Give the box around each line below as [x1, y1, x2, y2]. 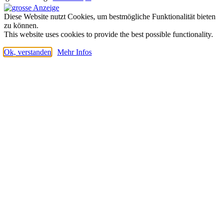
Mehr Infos [57, 47, 92, 56]
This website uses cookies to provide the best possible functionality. [4, 30, 213, 38]
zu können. [4, 21, 38, 30]
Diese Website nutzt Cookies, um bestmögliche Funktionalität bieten [4, 12, 216, 21]
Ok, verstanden [4, 47, 51, 56]
